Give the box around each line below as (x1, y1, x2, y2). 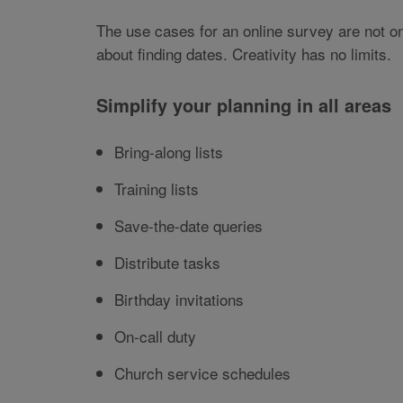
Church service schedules (114, 362, 291, 385)
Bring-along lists (114, 140, 223, 164)
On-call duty (114, 325, 196, 348)
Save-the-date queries (114, 214, 263, 237)
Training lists (114, 177, 199, 201)
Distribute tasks (114, 251, 220, 274)
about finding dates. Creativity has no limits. (96, 42, 391, 66)
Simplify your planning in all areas (96, 92, 391, 119)
